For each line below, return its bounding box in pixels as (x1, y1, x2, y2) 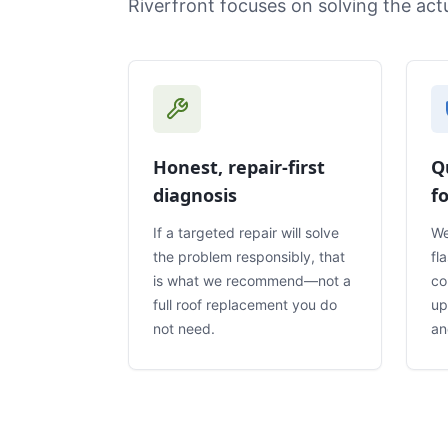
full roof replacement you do (153, 295, 337, 313)
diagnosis (153, 182, 237, 207)
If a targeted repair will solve (153, 223, 339, 241)
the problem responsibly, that (153, 247, 345, 265)
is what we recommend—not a (153, 271, 351, 289)
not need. (153, 319, 215, 337)
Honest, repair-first (153, 154, 325, 179)
